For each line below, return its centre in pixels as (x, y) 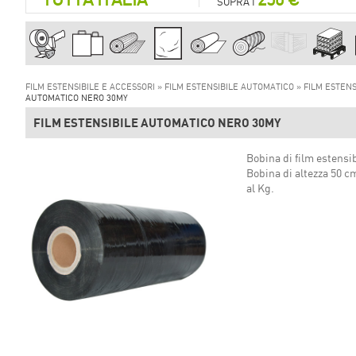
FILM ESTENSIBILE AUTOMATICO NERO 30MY (157, 123)
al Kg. (261, 188)
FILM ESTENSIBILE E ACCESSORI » (95, 87)
